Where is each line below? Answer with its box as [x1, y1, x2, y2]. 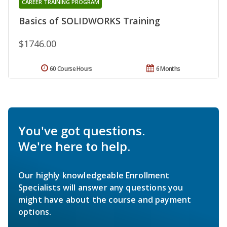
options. [18, 206, 52, 217]
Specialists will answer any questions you [18, 181, 183, 193]
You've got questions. [18, 122, 145, 139]
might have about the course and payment [18, 194, 192, 205]
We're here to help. [18, 137, 130, 155]
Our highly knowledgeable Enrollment [18, 169, 170, 181]
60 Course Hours [50, 64, 92, 73]
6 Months [156, 64, 180, 73]
